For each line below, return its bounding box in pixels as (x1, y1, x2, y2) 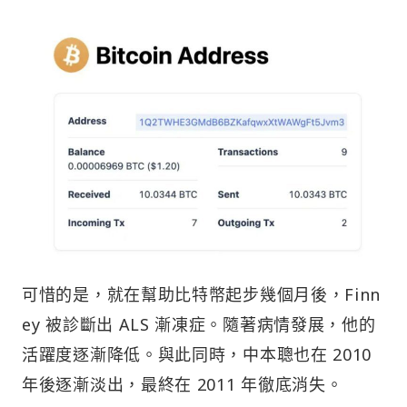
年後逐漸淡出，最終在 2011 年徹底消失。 (22, 372, 343, 395)
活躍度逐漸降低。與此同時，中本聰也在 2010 (22, 342, 372, 365)
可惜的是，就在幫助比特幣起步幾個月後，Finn (22, 283, 382, 305)
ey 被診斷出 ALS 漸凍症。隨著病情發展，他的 (22, 313, 376, 335)
